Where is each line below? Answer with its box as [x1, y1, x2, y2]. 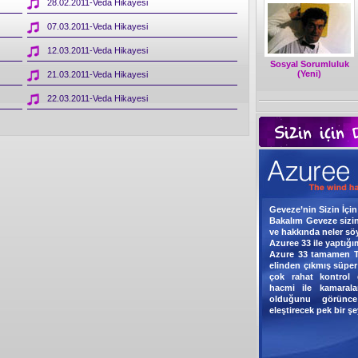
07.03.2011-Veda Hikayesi [47, 22, 148, 31]
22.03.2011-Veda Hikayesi [47, 93, 148, 103]
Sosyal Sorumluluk [269, 59, 349, 69]
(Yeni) [297, 69, 321, 78]
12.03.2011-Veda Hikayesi [47, 46, 148, 55]
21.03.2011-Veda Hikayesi [47, 70, 148, 79]
